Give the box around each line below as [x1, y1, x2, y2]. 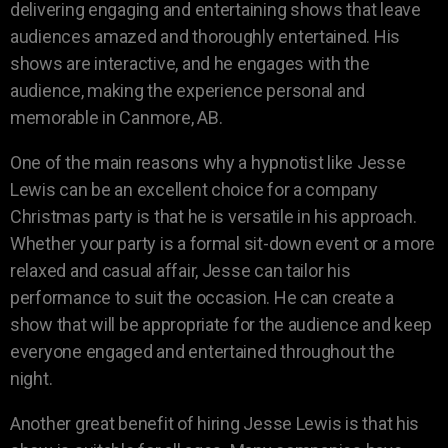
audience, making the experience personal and [10, 79, 366, 101]
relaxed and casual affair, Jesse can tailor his [10, 259, 351, 281]
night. [10, 367, 53, 389]
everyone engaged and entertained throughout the [10, 340, 395, 362]
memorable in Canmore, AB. [10, 106, 223, 128]
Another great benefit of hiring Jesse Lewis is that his [10, 412, 420, 434]
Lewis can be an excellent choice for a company [10, 178, 378, 200]
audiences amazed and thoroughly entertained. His [10, 25, 401, 47]
